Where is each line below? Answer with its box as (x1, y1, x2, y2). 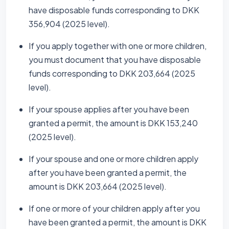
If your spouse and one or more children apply (29, 153, 198, 164)
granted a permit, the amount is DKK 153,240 (29, 118, 198, 128)
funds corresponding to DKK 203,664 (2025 (29, 68, 195, 79)
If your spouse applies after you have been (29, 104, 189, 114)
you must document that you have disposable (29, 54, 201, 65)
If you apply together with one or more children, (29, 40, 207, 51)
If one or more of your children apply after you (29, 203, 200, 214)
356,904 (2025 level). (29, 18, 110, 29)
